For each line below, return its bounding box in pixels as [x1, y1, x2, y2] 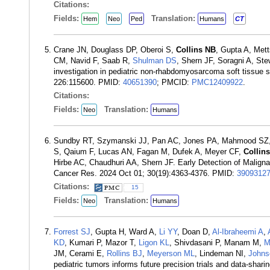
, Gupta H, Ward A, [90, 227, 159, 236]
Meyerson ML [147, 249, 195, 258]
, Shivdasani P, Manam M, [169, 238, 264, 247]
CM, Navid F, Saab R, [54, 56, 133, 65]
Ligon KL [139, 238, 169, 247]
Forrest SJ [54, 227, 90, 236]
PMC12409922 [192, 78, 243, 87]
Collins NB [176, 45, 216, 54]
